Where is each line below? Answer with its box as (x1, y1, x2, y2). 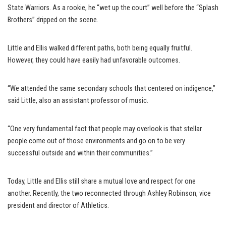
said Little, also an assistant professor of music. (8, 96, 148, 105)
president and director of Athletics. (8, 201, 109, 210)
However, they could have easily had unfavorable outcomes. (8, 56, 180, 65)
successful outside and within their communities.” (8, 149, 153, 157)
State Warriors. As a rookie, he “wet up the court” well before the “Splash (8, 4, 218, 12)
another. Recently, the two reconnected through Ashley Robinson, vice (8, 189, 211, 198)
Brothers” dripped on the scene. (8, 16, 98, 24)
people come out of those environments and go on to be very (8, 137, 185, 145)
